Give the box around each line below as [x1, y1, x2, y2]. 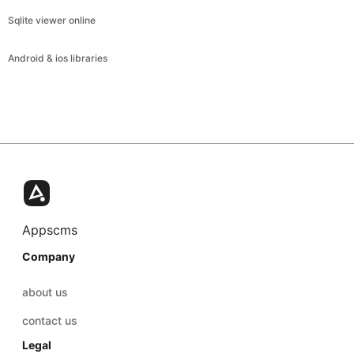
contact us [21, 313, 77, 327]
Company [21, 249, 75, 263]
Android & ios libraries [8, 51, 107, 64]
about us [21, 284, 68, 299]
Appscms [21, 221, 77, 238]
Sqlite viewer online [8, 13, 96, 26]
